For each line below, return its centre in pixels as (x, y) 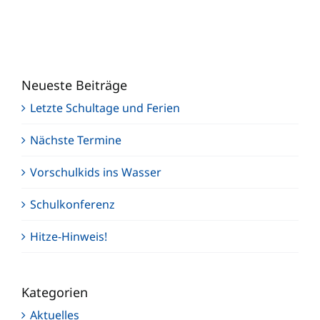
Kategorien (55, 292)
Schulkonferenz (72, 204)
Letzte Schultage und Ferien (105, 107)
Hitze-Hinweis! (69, 236)
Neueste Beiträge (74, 85)
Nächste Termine (76, 140)
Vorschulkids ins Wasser (96, 172)
